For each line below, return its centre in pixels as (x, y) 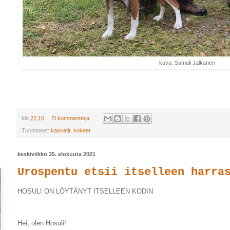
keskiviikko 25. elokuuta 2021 (56, 154)
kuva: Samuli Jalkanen (187, 63)
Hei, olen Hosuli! (42, 223)
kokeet (82, 131)
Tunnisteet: (36, 131)
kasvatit (61, 131)
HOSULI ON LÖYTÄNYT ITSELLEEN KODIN (85, 191)
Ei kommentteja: (72, 118)
